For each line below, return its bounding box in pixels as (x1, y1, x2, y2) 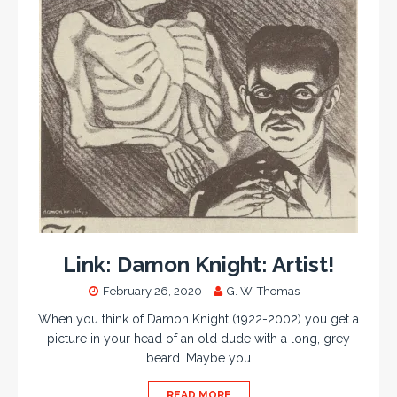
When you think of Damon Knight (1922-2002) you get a (38, 312, 359, 327)
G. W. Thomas (227, 284, 300, 299)
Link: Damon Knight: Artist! (63, 252, 334, 278)
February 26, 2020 (103, 284, 202, 299)
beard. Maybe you (146, 351, 251, 366)
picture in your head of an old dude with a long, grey (47, 331, 350, 346)
